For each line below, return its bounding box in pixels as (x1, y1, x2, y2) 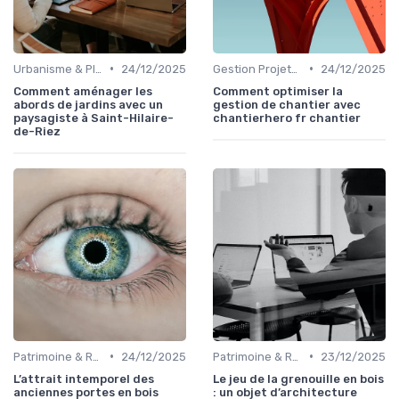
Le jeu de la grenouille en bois (213, 371, 384, 386)
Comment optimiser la (213, 84, 343, 98)
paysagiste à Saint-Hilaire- (13, 110, 174, 125)
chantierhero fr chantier (213, 110, 361, 125)
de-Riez (13, 124, 61, 138)
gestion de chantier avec (213, 97, 361, 111)
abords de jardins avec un (13, 97, 163, 111)
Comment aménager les (13, 84, 152, 98)
